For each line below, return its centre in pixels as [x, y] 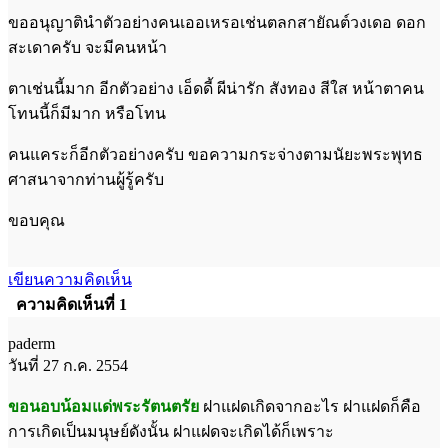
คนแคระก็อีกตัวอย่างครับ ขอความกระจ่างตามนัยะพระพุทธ [215, 154]
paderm [31, 343]
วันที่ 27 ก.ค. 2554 [68, 365]
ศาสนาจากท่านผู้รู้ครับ [86, 179]
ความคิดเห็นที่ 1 [71, 304]
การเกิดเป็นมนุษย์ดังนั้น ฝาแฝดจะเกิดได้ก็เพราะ [171, 431]
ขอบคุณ [36, 220]
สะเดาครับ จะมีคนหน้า [87, 47]
